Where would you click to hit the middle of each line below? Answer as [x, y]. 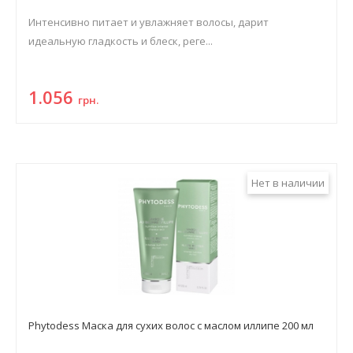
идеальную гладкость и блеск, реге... [121, 41]
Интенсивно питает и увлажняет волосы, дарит [149, 22]
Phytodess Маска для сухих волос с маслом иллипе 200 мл [171, 325]
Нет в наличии [288, 183]
